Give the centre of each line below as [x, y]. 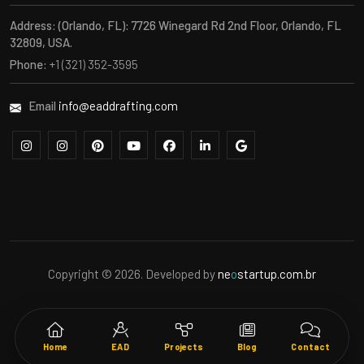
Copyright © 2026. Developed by [133, 273]
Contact [310, 346]
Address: [33, 26]
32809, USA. [41, 43]
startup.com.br [277, 273]
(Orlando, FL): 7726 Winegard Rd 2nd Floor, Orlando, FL [200, 26]
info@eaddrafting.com [118, 106]
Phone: [28, 65]
